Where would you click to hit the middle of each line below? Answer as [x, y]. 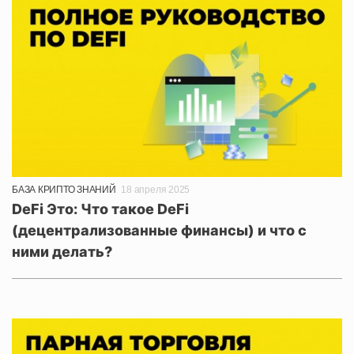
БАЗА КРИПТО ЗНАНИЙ [64, 189]
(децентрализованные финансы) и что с [159, 230]
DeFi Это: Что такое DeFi [100, 209]
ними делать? [62, 251]
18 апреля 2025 [156, 189]
